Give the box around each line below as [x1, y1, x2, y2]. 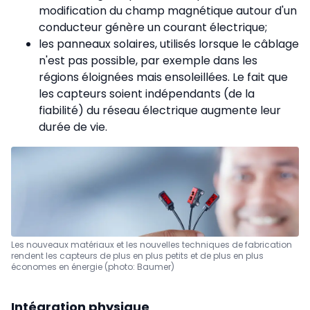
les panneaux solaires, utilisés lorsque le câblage [39, 36, 299, 53]
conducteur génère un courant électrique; [39, 19, 267, 36]
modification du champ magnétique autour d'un [39, 3, 297, 19]
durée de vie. [39, 119, 107, 136]
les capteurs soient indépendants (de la [39, 86, 255, 102]
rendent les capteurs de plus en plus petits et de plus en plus [11, 250, 264, 262]
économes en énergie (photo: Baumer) [11, 261, 174, 273]
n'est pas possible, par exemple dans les [39, 53, 257, 69]
